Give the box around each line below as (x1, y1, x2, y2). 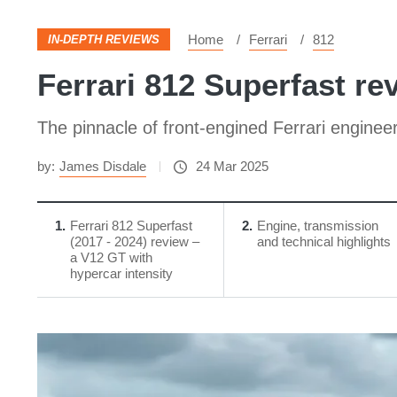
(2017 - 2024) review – (70, 234, 199, 249)
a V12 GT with (70, 250, 152, 265)
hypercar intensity (70, 266, 173, 281)
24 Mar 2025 (196, 159, 269, 174)
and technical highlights (256, 234, 391, 249)
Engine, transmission (256, 218, 378, 233)
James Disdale (59, 159, 146, 174)
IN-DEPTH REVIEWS (48, 33, 160, 46)
